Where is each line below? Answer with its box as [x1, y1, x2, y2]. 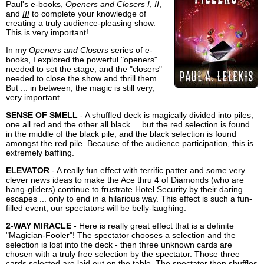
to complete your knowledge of [29, 9, 146, 19]
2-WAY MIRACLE [6, 221, 71, 231]
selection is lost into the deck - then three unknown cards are [6, 240, 232, 250]
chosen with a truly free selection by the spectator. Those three [6, 249, 240, 259]
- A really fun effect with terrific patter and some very [49, 166, 245, 176]
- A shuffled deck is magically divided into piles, [78, 110, 253, 120]
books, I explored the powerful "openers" [6, 55, 157, 65]
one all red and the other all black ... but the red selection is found [6, 120, 250, 130]
